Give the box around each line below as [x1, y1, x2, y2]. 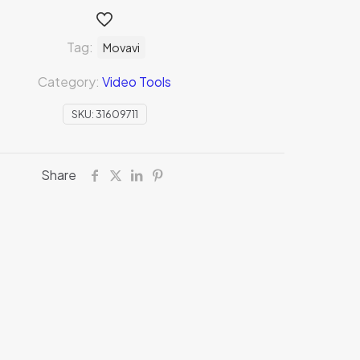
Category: [38, 73, 102, 90]
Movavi [102, 40, 140, 55]
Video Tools [102, 73, 171, 90]
